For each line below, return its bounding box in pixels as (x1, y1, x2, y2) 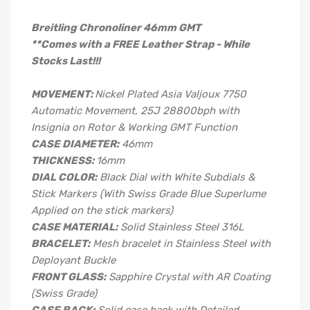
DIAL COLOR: (31, 171, 97, 183)
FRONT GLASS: (31, 271, 106, 283)
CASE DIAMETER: (31, 138, 119, 150)
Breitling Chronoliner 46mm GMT (31, 21, 201, 34)
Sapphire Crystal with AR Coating (109, 271, 271, 283)
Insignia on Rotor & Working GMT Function (31, 121, 237, 134)
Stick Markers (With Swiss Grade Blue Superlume (31, 188, 266, 200)
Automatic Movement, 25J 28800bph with (31, 104, 239, 117)
